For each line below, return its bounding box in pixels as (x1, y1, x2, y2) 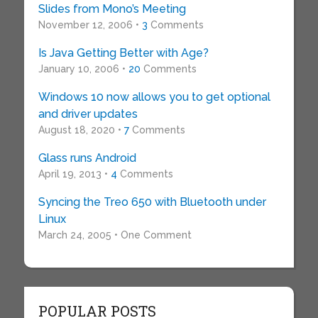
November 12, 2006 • (38, 19, 142, 31)
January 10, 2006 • (38, 63, 128, 75)
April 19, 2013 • (38, 168, 111, 180)
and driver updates (38, 107, 138, 121)
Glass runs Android (38, 151, 136, 165)
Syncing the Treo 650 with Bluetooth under (38, 195, 266, 209)
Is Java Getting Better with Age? (38, 46, 209, 60)
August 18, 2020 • (38, 124, 124, 136)
